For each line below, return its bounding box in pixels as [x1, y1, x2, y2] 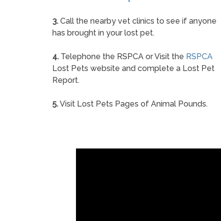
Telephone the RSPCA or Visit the [59, 52, 186, 62]
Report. [52, 75, 79, 85]
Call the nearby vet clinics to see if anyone [58, 16, 217, 26]
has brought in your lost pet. [52, 28, 154, 38]
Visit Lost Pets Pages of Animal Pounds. [58, 99, 208, 109]
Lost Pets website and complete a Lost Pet [52, 64, 215, 74]
